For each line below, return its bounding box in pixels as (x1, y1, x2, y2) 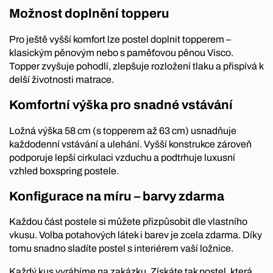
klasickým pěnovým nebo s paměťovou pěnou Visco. (9, 48, 233, 58)
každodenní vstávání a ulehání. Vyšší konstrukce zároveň (9, 138, 252, 149)
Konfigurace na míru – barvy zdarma (9, 189, 224, 203)
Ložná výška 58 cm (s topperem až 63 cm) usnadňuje (9, 125, 236, 136)
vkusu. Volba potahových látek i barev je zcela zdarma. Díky (9, 230, 262, 241)
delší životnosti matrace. (9, 74, 114, 85)
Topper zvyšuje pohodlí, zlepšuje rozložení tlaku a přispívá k (9, 61, 263, 72)
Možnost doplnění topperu (9, 7, 169, 21)
